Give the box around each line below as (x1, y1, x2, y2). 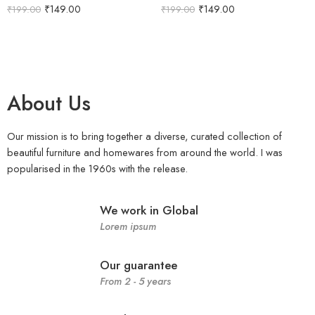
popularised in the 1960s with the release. (7, 160, 188, 176)
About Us (7, 88, 91, 118)
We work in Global (100, 201, 199, 219)
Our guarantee (100, 256, 178, 274)
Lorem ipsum (100, 218, 157, 233)
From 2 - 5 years (100, 273, 172, 288)
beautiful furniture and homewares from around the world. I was (7, 144, 283, 160)
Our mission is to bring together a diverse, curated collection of (7, 128, 282, 143)
